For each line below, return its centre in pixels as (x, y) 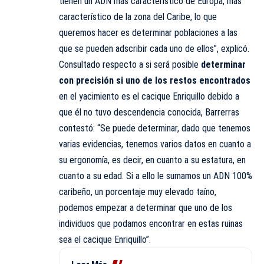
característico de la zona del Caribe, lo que (138, 17)
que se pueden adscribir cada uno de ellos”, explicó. (154, 49)
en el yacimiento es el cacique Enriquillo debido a (149, 97)
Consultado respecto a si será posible (129, 65)
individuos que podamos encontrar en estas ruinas (151, 224)
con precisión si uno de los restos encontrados (155, 81)
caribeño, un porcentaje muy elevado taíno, (138, 192)
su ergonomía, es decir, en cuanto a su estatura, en (152, 160)
